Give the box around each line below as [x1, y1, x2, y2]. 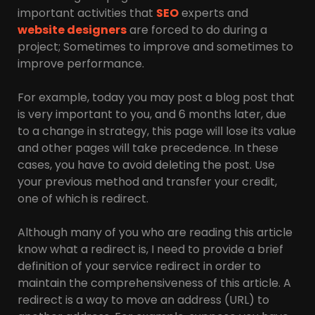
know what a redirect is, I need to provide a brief [18, 241, 283, 258]
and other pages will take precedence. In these [18, 140, 278, 157]
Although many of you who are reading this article [18, 224, 292, 241]
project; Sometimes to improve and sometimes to [18, 39, 293, 56]
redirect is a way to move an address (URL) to [18, 292, 269, 309]
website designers [18, 22, 127, 39]
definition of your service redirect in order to [18, 258, 261, 275]
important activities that [18, 5, 156, 22]
